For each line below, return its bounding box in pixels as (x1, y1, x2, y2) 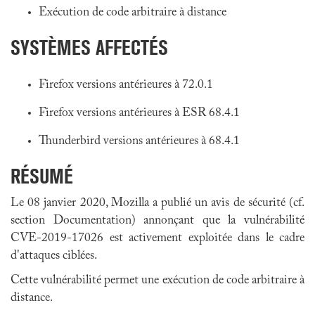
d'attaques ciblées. (11, 250, 97, 262)
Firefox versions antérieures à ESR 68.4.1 (39, 107, 240, 120)
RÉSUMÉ (11, 164, 73, 188)
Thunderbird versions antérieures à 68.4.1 (39, 135, 240, 148)
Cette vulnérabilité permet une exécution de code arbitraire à (11, 274, 304, 287)
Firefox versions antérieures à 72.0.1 (39, 79, 213, 91)
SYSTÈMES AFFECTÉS (11, 35, 168, 60)
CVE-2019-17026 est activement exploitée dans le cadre (11, 232, 304, 245)
